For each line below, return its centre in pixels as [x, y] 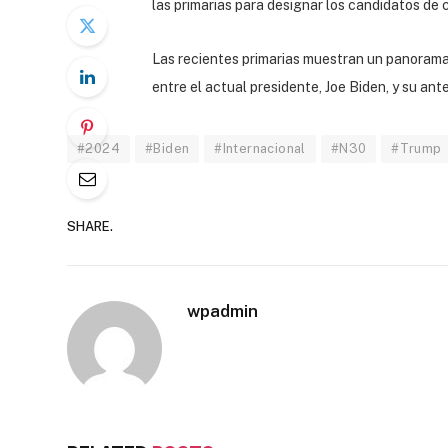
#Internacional [260, 148]
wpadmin [222, 310]
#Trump [416, 148]
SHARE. [90, 227]
